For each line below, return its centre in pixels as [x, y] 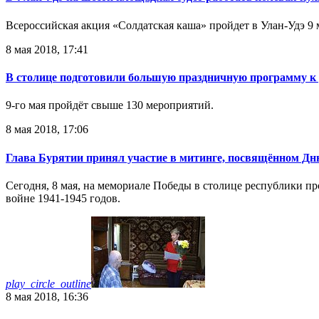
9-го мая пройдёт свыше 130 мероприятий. [110, 105]
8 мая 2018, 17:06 [47, 130]
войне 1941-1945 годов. [63, 198]
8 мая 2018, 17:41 [47, 49]
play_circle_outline [48, 283]
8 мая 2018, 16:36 [47, 296]
